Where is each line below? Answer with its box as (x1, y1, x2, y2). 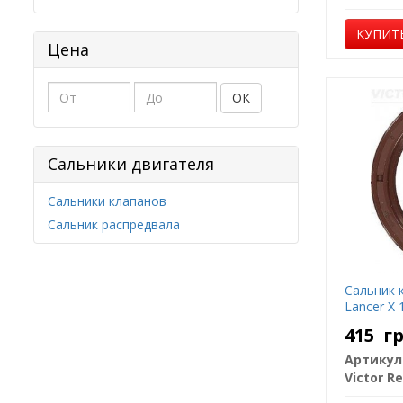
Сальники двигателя (48, 152, 214, 175)
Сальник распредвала (48, 215, 180, 233)
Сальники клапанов (48, 192, 166, 210)
